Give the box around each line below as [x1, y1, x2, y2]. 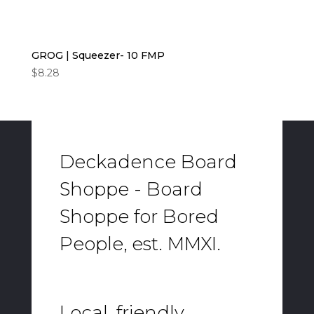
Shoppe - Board [59, 177, 203, 200]
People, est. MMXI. [59, 232, 221, 255]
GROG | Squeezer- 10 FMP [31, 49, 165, 62]
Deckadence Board [59, 150, 237, 173]
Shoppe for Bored [59, 205, 219, 228]
